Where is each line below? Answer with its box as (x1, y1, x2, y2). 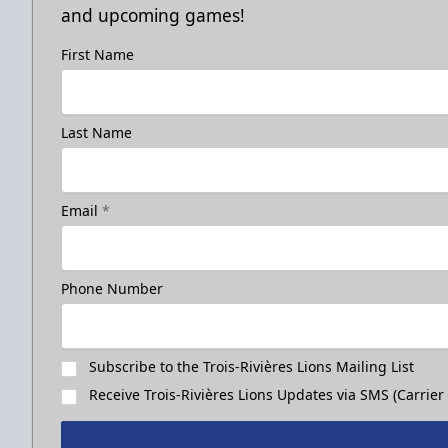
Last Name (61, 122, 132, 142)
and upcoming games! (61, 2, 245, 27)
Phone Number (61, 278, 163, 298)
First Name (61, 44, 134, 64)
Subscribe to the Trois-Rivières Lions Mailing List (89, 356, 414, 376)
